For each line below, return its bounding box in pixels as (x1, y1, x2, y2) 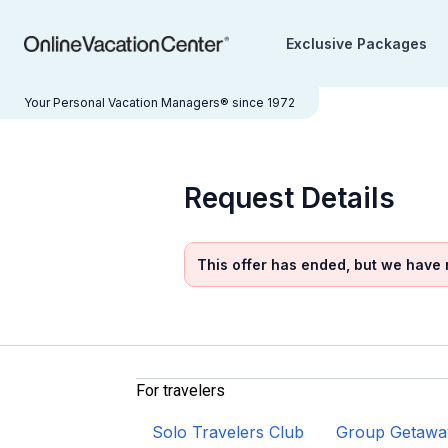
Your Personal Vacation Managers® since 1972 (24, 95, 295, 110)
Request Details (184, 181, 395, 215)
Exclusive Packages (285, 35, 427, 52)
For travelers (136, 381, 225, 400)
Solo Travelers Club (152, 422, 304, 442)
